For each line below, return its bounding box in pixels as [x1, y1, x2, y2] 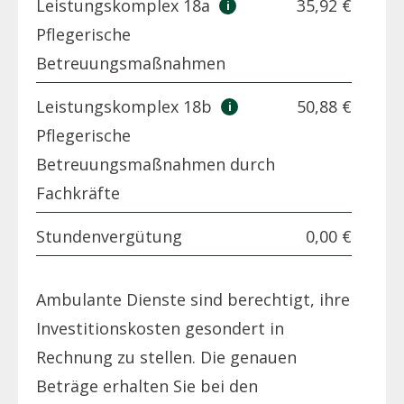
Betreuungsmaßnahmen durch [36, 152, 275, 175]
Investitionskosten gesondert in [36, 317, 284, 339]
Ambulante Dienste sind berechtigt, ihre [36, 288, 350, 310]
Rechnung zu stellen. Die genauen [36, 345, 297, 368]
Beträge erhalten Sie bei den [36, 374, 258, 397]
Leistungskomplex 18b [36, 95, 216, 117]
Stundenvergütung [36, 225, 182, 247]
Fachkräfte [36, 181, 120, 204]
